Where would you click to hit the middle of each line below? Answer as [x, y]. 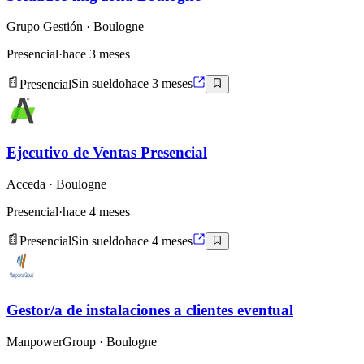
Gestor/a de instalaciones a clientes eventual [150, 310]
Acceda [26, 184]
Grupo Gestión [45, 27]
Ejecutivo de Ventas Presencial [107, 153]
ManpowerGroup [51, 341]
